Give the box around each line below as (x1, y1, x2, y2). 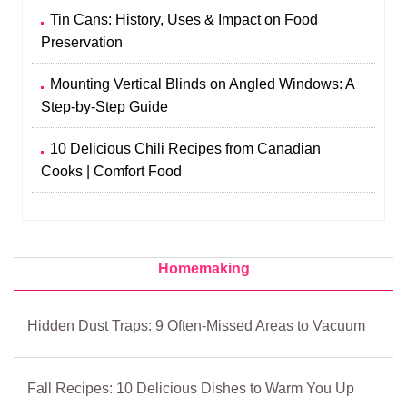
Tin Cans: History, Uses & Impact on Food (50, 11, 319, 27)
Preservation (41, 34, 124, 50)
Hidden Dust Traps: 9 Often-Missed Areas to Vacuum (27, 317, 365, 333)
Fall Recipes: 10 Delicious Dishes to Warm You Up (27, 380, 354, 396)
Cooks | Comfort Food (41, 163, 183, 179)
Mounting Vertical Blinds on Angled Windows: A (50, 75, 355, 92)
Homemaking (157, 260, 250, 276)
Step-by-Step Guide (41, 98, 169, 114)
